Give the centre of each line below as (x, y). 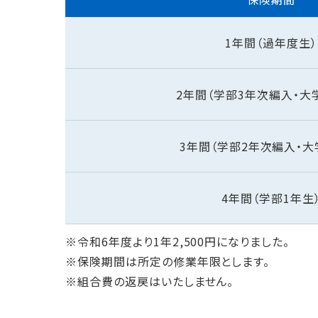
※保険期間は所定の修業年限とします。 (168, 261)
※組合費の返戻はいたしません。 (150, 281)
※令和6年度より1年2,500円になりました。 (178, 241)
